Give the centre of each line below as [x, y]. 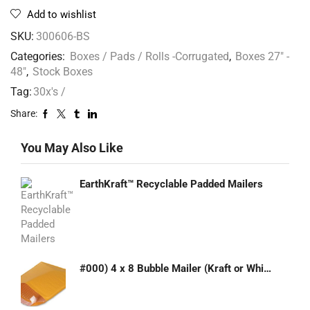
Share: [24, 114]
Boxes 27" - [262, 57]
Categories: [39, 57]
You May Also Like [72, 148]
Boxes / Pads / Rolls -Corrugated [149, 57]
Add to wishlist [62, 15]
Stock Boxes [63, 72]
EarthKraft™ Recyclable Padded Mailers [171, 184]
